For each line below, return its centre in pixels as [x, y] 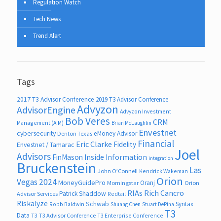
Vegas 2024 [37, 182]
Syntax [184, 204]
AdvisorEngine [46, 110]
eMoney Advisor [115, 133]
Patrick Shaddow [82, 193]
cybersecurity [36, 133]
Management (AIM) [40, 122]
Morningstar [123, 183]
